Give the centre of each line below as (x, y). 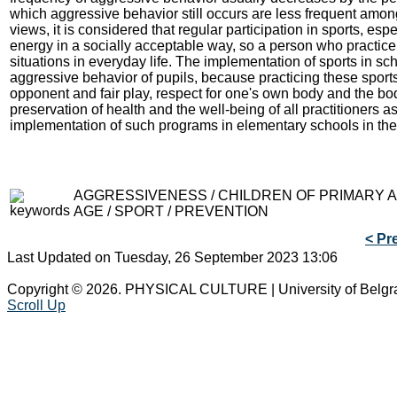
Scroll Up (36, 305)
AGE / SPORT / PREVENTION (171, 211)
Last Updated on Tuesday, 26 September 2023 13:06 (172, 257)
